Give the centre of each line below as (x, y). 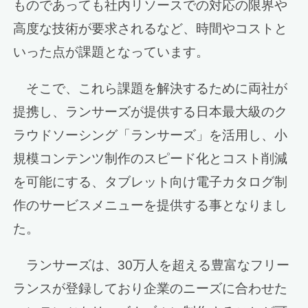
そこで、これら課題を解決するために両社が (151, 89)
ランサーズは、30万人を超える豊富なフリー (152, 265)
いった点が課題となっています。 (111, 52)
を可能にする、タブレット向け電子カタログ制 (151, 182)
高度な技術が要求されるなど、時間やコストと (151, 29)
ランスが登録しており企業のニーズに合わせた (151, 289)
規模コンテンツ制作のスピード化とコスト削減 (151, 159)
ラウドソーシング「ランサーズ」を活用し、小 (151, 135)
